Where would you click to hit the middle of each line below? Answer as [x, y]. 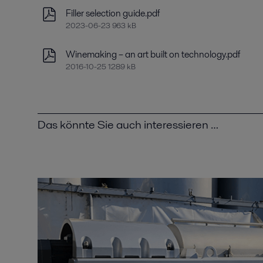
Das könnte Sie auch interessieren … [128, 124]
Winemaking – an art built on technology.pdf [153, 54]
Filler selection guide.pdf [113, 13]
